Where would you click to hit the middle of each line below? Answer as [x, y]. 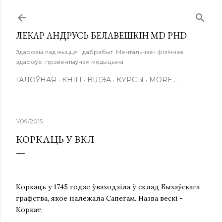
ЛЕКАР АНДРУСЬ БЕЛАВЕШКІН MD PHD [101, 35]
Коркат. [29, 210]
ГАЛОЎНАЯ [36, 80]
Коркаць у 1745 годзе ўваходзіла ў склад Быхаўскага [108, 187]
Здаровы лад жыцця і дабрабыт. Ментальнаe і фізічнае [100, 52]
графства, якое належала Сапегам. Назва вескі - [99, 198]
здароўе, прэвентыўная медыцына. [70, 62]
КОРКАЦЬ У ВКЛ [55, 139]
